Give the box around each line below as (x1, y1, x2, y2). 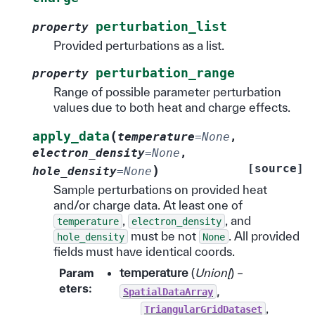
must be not (128, 229, 199, 243)
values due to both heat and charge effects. (53, 100, 290, 114)
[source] (247, 161, 304, 175)
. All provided (229, 229, 300, 243)
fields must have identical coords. (53, 244, 235, 258)
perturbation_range (96, 65, 235, 80)
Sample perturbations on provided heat (53, 182, 267, 196)
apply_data (32, 129, 110, 143)
